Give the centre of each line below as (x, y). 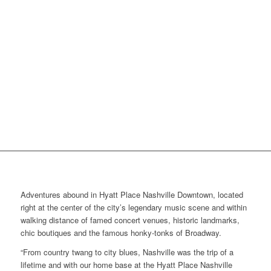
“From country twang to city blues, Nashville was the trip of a (127, 252)
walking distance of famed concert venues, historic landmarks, (130, 220)
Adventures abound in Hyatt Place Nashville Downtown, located (132, 195)
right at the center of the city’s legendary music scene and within (133, 207)
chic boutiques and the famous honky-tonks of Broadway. (121, 233)
